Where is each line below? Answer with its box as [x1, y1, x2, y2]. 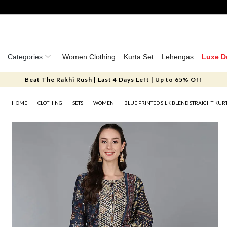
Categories [8, 53, 45, 61]
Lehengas [162, 53, 194, 61]
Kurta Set [124, 53, 154, 61]
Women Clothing [62, 53, 116, 61]
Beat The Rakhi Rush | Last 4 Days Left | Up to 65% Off [24, 75, 202, 83]
